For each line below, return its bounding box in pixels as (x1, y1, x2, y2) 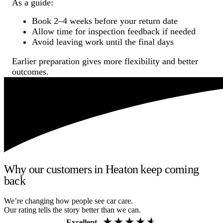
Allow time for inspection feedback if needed (32, 26, 196, 36)
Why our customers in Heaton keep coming (4, 163, 199, 176)
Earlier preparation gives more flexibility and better (12, 56, 198, 66)
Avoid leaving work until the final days (32, 36, 174, 47)
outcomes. (12, 66, 49, 77)
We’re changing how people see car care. (4, 197, 133, 206)
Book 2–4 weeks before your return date (32, 15, 178, 26)
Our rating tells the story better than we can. (4, 206, 141, 215)
